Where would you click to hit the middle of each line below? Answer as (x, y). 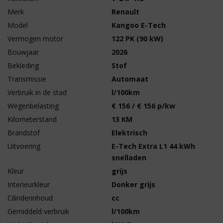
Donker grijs (133, 184)
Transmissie (27, 79)
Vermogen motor (35, 39)
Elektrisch (129, 133)
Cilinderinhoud (30, 198)
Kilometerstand (32, 119)
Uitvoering (24, 146)
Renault (125, 12)
